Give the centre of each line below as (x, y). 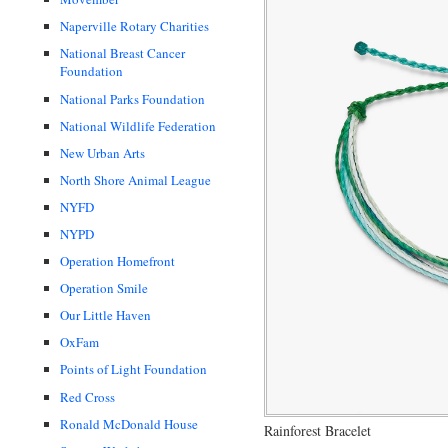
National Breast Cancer (122, 53)
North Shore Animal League (135, 179)
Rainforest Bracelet (317, 430)
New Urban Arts (102, 152)
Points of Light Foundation (133, 369)
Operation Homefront (117, 261)
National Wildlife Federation (138, 125)
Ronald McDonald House (129, 423)
